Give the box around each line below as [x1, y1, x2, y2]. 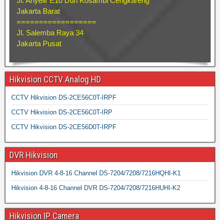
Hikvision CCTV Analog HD [9, 74, 101, 84]
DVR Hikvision [9, 149, 58, 160]
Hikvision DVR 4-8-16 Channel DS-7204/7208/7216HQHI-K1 [11, 169, 181, 177]
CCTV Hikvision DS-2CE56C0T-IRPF [11, 93, 116, 101]
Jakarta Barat [17, 6, 60, 15]
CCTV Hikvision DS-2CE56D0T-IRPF [11, 123, 116, 131]
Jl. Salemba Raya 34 [17, 28, 83, 37]
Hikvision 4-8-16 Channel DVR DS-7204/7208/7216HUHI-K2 [11, 184, 180, 192]
